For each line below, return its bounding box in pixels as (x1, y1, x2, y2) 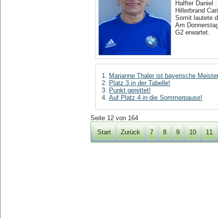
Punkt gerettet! (109, 87, 151, 94)
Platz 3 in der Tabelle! (109, 79, 170, 87)
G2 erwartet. (175, 29, 212, 36)
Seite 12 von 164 (91, 114, 138, 122)
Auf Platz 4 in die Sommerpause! (109, 94, 202, 102)
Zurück (121, 128, 140, 136)
